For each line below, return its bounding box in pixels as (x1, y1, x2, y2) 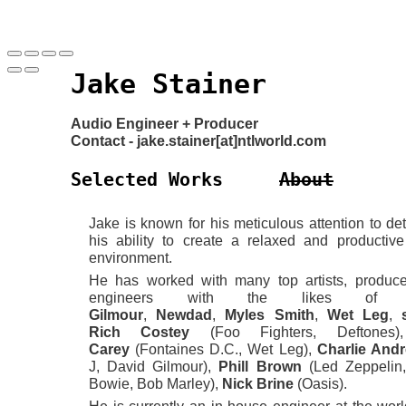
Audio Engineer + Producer (71, 116, 258, 131)
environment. (89, 250, 172, 266)
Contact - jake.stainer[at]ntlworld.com (71, 133, 326, 149)
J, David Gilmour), (89, 359, 219, 374)
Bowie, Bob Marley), (89, 376, 222, 391)
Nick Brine (222, 376, 297, 391)
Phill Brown (218, 359, 309, 374)
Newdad (156, 307, 213, 323)
